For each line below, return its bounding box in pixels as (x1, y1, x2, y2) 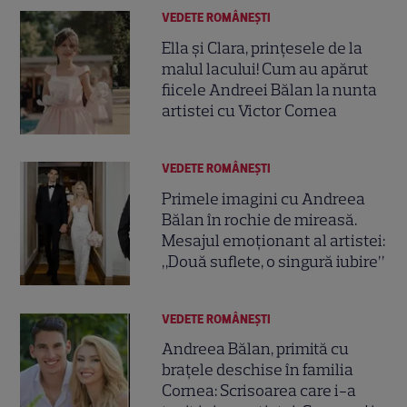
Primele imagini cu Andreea (162, 188, 366, 209)
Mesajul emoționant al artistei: (162, 230, 386, 251)
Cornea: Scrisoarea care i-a (162, 381, 357, 402)
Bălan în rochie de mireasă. (162, 209, 358, 230)
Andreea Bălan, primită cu (162, 339, 350, 360)
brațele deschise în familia (162, 360, 354, 381)
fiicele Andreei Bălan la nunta (162, 79, 378, 100)
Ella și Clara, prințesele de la (162, 37, 363, 58)
